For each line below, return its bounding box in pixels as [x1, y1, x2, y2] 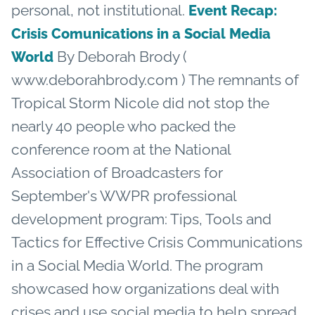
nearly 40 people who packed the [11, 117, 236, 135]
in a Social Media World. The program [11, 256, 263, 274]
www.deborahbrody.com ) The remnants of [11, 70, 299, 89]
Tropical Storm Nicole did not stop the [11, 94, 269, 112]
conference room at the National [11, 140, 231, 158]
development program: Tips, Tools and [11, 210, 271, 228]
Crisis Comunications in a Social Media [11, 25, 271, 42]
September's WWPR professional [11, 186, 236, 205]
